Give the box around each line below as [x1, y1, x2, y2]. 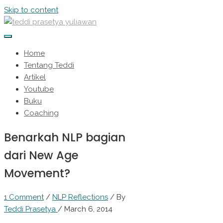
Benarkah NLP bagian [4, 129, 125, 145]
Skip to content [4, 5, 58, 14]
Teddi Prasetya [4, 205, 56, 214]
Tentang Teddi [24, 61, 74, 70]
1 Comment [4, 193, 44, 202]
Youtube [24, 85, 54, 94]
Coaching [24, 109, 59, 117]
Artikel [24, 73, 46, 82]
